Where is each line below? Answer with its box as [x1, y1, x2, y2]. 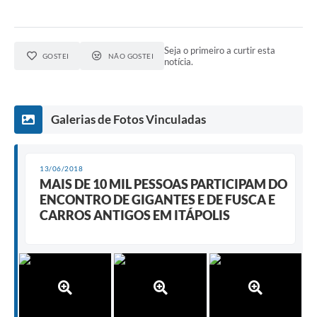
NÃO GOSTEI [108, 52, 154, 61]
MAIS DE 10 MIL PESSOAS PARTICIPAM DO [40, 176, 287, 192]
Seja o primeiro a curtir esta [164, 45, 276, 57]
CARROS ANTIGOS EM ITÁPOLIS [40, 207, 230, 224]
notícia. [164, 56, 194, 68]
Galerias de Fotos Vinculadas [51, 112, 206, 127]
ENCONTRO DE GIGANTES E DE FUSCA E [40, 192, 275, 208]
